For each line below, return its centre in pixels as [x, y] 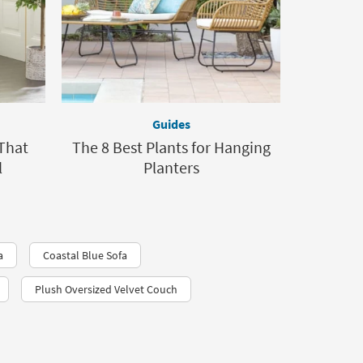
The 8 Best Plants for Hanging [171, 147]
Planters [171, 167]
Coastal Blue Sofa [85, 255]
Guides [171, 124]
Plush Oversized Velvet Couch [106, 289]
